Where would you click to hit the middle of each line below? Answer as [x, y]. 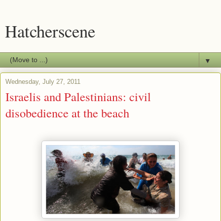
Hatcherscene [50, 31]
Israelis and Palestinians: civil [78, 96]
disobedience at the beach [67, 113]
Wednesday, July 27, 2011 [43, 82]
